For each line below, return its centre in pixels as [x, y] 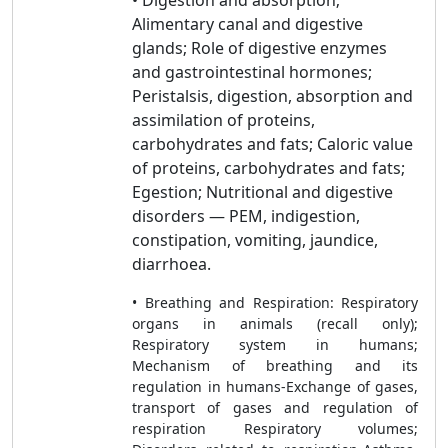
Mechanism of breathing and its [275, 365]
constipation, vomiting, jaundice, [255, 240]
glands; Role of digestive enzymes [259, 48]
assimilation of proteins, [223, 120]
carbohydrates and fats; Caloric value [272, 144]
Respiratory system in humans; [275, 344]
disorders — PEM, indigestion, [246, 216]
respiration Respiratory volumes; [275, 428]
